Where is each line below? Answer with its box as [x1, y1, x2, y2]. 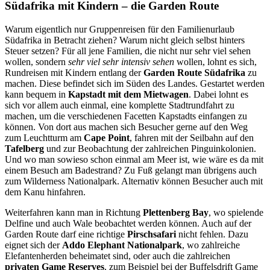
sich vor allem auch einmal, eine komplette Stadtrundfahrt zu [5, 100, 234, 111]
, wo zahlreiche [182, 240, 240, 251]
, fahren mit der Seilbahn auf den [130, 133, 254, 143]
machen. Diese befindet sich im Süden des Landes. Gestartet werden [5, 78, 265, 89]
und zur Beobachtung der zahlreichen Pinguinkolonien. [44, 143, 256, 154]
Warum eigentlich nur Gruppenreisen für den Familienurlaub [5, 24, 234, 35]
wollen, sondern [5, 57, 68, 67]
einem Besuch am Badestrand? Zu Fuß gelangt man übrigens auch [5, 165, 257, 176]
